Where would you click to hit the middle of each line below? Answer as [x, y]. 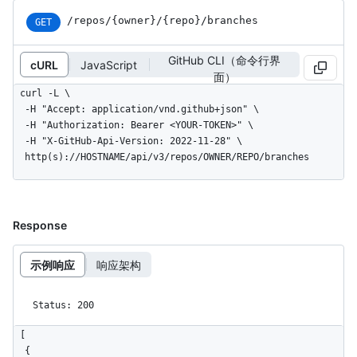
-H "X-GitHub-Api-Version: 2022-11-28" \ [19, 141]
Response [40, 226]
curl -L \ [45, 94]
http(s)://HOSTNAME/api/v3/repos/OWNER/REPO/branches [167, 157]
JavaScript [109, 65]
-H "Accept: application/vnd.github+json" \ [19, 110]
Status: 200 [63, 306]
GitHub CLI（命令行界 [224, 61]
